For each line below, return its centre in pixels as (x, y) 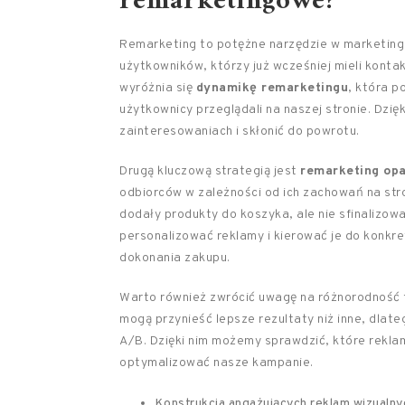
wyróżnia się (158, 88)
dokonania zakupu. (175, 258)
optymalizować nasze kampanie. (217, 363)
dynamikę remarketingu (272, 88)
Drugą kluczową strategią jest (210, 171)
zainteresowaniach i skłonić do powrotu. (240, 132)
